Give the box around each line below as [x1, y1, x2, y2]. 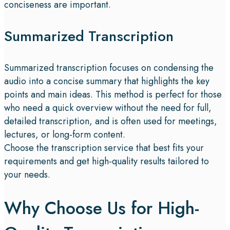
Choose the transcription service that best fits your [4, 141, 204, 155]
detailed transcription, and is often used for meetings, [4, 114, 217, 128]
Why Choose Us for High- [4, 195, 199, 221]
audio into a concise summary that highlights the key [4, 74, 209, 88]
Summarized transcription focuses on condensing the [4, 61, 214, 74]
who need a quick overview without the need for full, [4, 101, 212, 114]
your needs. [4, 167, 50, 181]
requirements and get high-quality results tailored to [4, 154, 209, 168]
